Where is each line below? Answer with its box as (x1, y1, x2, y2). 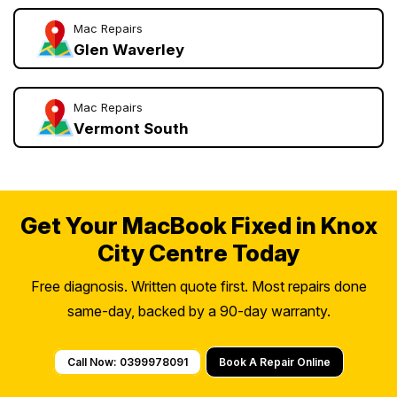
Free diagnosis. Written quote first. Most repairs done (30, 277, 367, 296)
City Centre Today (97, 239, 300, 268)
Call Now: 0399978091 (67, 355, 188, 370)
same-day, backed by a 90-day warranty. (66, 302, 331, 321)
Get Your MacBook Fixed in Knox (19, 212, 378, 240)
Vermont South (74, 120, 189, 138)
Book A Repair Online (219, 355, 331, 370)
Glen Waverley (74, 41, 184, 59)
